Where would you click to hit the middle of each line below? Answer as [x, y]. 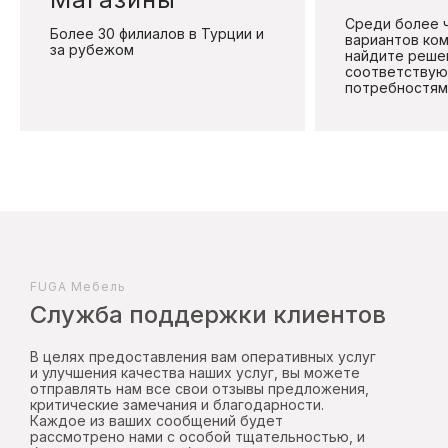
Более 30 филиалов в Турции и [157, 33]
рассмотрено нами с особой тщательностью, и [197, 436]
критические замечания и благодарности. [177, 404]
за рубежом [92, 49]
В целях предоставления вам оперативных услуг [203, 356]
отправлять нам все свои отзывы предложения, [199, 388]
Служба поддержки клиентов [208, 314]
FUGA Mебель [78, 286]
